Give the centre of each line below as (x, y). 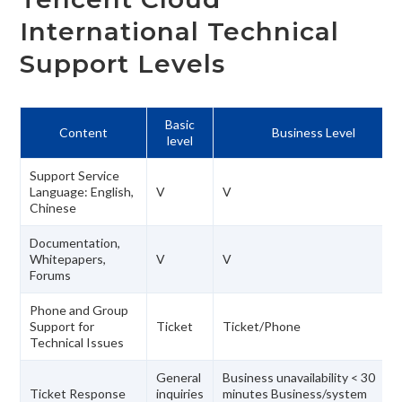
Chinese (53, 207)
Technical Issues (77, 342)
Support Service (75, 175)
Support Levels (123, 63)
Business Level (313, 132)
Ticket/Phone (262, 326)
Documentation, (75, 242)
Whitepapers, (68, 258)
